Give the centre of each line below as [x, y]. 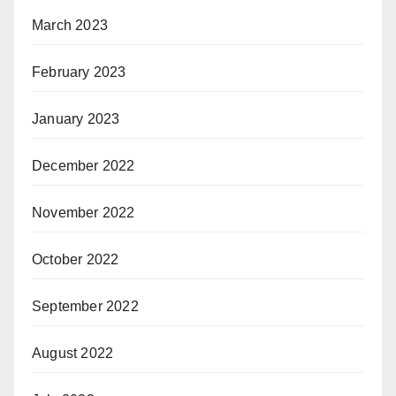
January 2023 [76, 118]
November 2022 [84, 212]
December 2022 [84, 165]
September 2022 [85, 306]
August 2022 [73, 353]
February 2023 [79, 72]
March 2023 [70, 25]
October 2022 [76, 259]
